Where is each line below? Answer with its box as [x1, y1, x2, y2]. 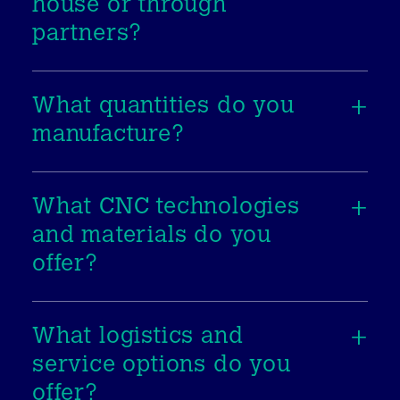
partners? [32, 22, 143, 46]
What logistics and [32, 325, 244, 349]
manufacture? [32, 123, 185, 147]
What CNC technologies [32, 196, 300, 220]
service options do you [32, 354, 291, 378]
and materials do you [32, 224, 272, 248]
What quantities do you [32, 95, 295, 119]
